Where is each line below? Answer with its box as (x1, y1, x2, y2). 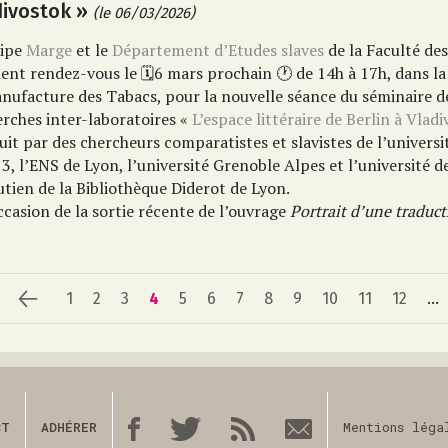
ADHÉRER (41, 418, 98, 436)
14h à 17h (313, 62, 388, 84)
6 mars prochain (154, 62, 277, 84)
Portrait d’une (290, 200, 396, 222)
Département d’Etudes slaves (112, 39, 325, 61)
